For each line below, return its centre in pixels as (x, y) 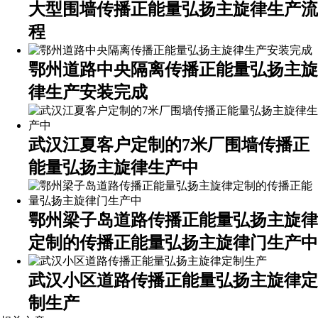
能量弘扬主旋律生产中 (114, 168)
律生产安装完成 (88, 92)
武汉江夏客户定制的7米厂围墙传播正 (169, 145)
